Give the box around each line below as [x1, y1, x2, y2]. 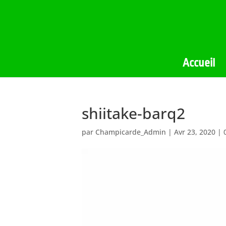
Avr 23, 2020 [174, 127, 215, 137]
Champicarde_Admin [95, 127, 166, 137]
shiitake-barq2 [82, 103, 185, 124]
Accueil [183, 56, 215, 70]
